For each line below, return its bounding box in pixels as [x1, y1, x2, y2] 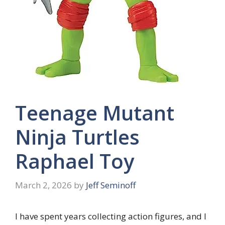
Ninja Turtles [15, 123, 140, 151]
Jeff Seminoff [86, 179, 136, 191]
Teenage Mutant [15, 99, 174, 127]
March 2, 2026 [15, 179, 72, 191]
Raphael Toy [15, 147, 134, 175]
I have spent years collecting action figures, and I [15, 210, 206, 222]
